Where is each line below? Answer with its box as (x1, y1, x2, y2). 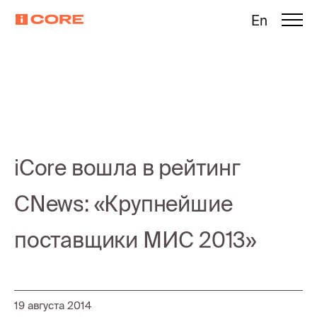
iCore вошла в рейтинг (14, 156, 241, 180)
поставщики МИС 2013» (14, 228, 256, 252)
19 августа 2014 (14, 299, 91, 311)
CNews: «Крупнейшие (14, 192, 233, 216)
